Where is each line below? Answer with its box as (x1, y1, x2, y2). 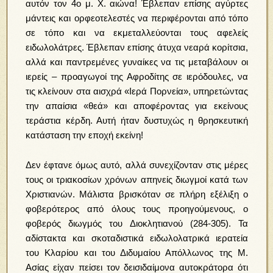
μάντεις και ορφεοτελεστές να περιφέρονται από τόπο (26, 13, 248, 24)
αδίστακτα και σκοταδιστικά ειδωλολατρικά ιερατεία (26, 233, 248, 244)
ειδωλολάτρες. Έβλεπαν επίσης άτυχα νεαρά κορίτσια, (26, 42, 248, 53)
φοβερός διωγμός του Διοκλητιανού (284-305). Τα (26, 218, 248, 229)
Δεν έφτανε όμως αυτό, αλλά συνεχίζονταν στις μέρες (26, 160, 248, 171)
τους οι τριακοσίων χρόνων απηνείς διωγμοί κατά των (26, 174, 248, 185)
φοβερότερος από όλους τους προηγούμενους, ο (26, 204, 248, 214)
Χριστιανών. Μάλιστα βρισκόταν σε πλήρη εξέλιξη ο (26, 189, 248, 200)
